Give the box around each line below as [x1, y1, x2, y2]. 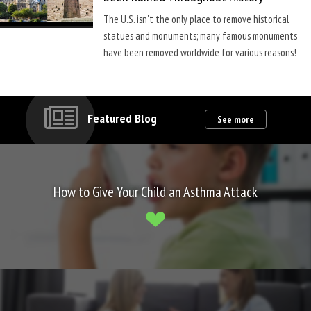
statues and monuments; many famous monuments [103, 29, 297, 43]
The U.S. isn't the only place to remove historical [103, 12, 289, 26]
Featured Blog [87, 110, 157, 127]
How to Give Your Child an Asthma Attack [53, 182, 258, 201]
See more [217, 113, 254, 126]
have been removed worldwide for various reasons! [103, 46, 296, 60]
